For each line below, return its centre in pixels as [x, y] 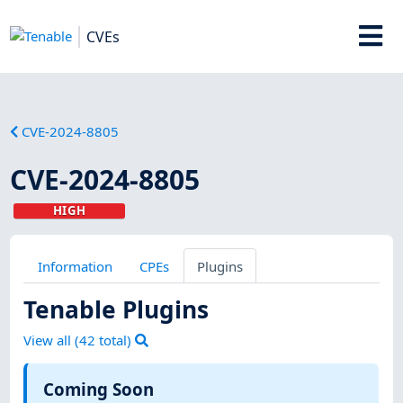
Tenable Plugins [116, 309]
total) [116, 340]
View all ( [52, 340]
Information [75, 266]
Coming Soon [98, 390]
